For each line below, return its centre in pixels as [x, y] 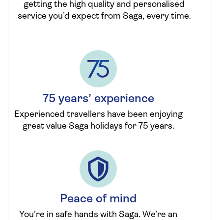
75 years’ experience [98, 99]
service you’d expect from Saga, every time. [104, 16]
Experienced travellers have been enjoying [98, 115]
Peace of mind [98, 199]
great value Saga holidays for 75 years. [98, 126]
